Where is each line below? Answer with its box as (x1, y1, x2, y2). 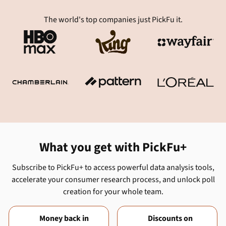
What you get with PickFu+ (39, 138, 187, 156)
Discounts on (148, 213, 193, 224)
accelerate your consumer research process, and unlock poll (11, 174, 215, 185)
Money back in (39, 213, 89, 224)
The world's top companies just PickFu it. (43, 14, 183, 25)
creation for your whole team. (63, 186, 163, 197)
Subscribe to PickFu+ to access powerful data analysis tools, (12, 162, 214, 173)
